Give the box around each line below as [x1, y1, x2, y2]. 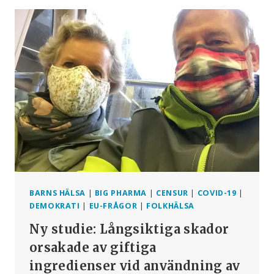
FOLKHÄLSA [146, 201, 194, 212]
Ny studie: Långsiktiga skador [29, 221, 229, 237]
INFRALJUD [83, 72, 133, 84]
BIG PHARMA [94, 188, 147, 199]
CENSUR [156, 188, 188, 199]
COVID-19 [197, 188, 237, 199]
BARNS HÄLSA [29, 188, 86, 199]
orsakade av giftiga [29, 239, 157, 255]
